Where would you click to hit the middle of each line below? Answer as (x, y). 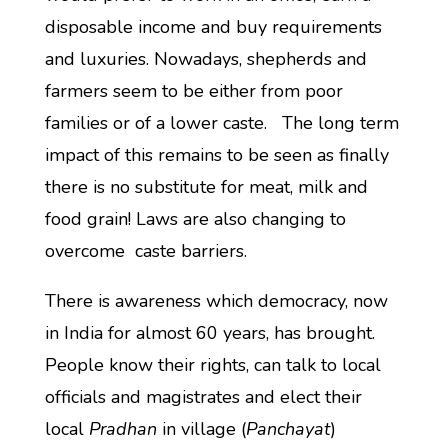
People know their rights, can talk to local (212, 365)
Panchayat (287, 429)
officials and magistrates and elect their (203, 397)
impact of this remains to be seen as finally (216, 155)
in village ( (201, 429)
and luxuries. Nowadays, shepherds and (205, 59)
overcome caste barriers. (145, 251)
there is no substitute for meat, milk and (206, 187)
